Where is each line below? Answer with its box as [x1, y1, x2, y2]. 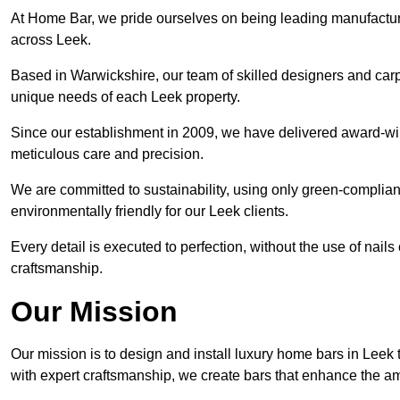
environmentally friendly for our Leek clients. [11, 204, 288, 220]
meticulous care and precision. [11, 146, 204, 162]
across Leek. [11, 32, 91, 48]
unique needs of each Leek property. [11, 89, 240, 105]
